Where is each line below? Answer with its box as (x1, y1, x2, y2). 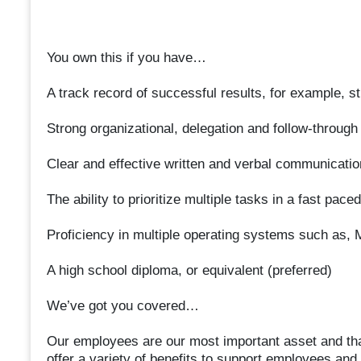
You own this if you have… (46, 50, 206, 66)
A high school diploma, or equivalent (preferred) (46, 263, 332, 279)
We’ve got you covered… (46, 298, 199, 314)
